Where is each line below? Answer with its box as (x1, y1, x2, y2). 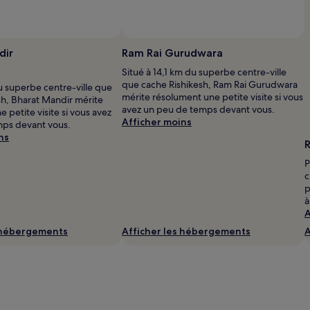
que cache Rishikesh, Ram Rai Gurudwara (122, 77, 298, 91)
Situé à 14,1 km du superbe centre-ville (122, 65, 286, 78)
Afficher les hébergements (122, 224, 250, 237)
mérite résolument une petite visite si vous (122, 90, 303, 103)
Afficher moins (122, 115, 192, 128)
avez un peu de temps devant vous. (122, 102, 275, 116)
